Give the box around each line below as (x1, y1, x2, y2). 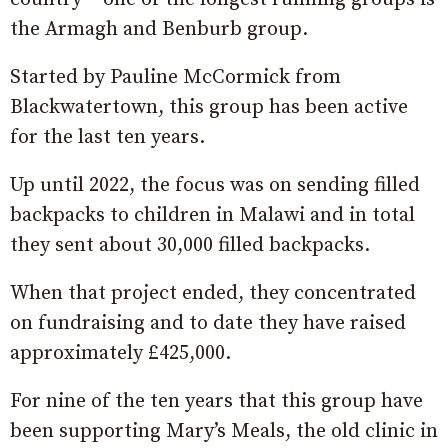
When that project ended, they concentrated (10, 280, 416, 306)
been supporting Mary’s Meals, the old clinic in (10, 418, 438, 444)
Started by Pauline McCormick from (10, 64, 341, 90)
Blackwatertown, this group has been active (10, 94, 408, 120)
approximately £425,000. (10, 340, 231, 366)
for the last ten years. (10, 124, 205, 150)
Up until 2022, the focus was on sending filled (10, 172, 420, 198)
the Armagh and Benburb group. (10, 16, 308, 42)
